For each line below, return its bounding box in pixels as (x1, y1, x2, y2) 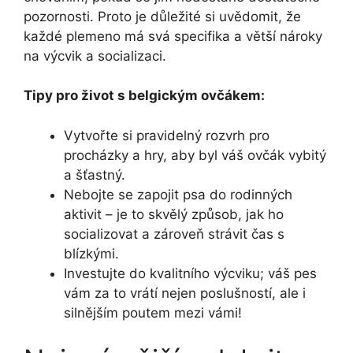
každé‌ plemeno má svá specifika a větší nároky (24, 28, 322, 44)
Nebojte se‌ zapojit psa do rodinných (64, 186, 292, 203)
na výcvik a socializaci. (24, 47, 166, 64)
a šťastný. (64, 166, 125, 183)
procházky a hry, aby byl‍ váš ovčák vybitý (64, 147, 326, 163)
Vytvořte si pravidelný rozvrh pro (64, 127, 269, 143)
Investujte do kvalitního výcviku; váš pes (64, 265, 317, 281)
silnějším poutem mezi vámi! (64, 304, 242, 321)
